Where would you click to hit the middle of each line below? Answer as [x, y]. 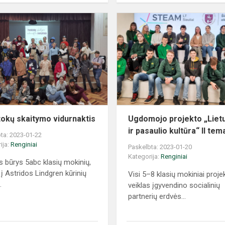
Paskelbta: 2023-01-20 [160, 147]
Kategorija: [145, 157]
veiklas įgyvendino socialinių [174, 186]
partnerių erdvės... [157, 197]
